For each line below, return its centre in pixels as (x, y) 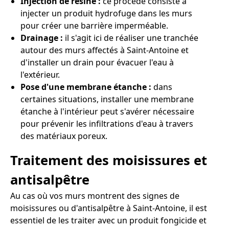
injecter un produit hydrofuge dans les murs (106, 13)
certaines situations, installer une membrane (107, 99)
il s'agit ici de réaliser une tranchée (132, 38)
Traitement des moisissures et (109, 161)
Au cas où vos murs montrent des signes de (95, 196)
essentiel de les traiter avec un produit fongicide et (108, 221)
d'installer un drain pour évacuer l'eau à (97, 62)
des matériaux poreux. (64, 136)
